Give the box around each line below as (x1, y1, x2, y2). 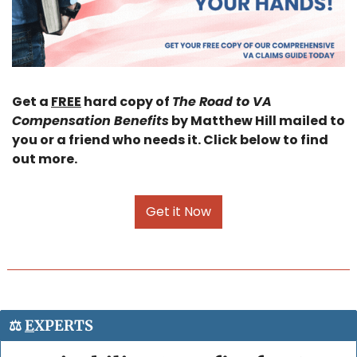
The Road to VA (172, 92, 272, 112)
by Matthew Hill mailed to (169, 112, 345, 131)
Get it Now (146, 202, 211, 222)
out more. (12, 150, 77, 169)
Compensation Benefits (12, 112, 169, 131)
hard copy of (81, 92, 172, 112)
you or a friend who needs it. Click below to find (12, 131, 328, 150)
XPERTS (34, 316, 93, 335)
